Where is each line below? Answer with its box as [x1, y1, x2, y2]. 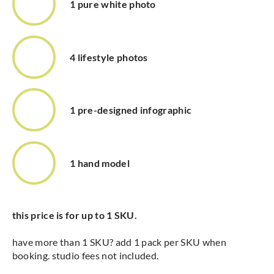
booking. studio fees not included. [12, 249, 159, 261]
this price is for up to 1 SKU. [12, 209, 138, 221]
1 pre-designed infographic [70, 104, 192, 116]
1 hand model [70, 157, 130, 169]
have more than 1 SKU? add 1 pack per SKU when [12, 235, 226, 248]
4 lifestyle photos [70, 51, 148, 63]
